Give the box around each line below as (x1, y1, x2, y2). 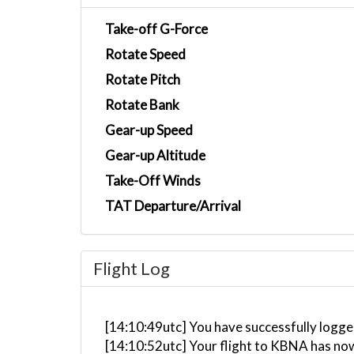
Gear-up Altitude (105, 147, 205, 164)
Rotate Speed (105, 46, 186, 62)
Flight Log (93, 258, 170, 279)
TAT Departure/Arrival (105, 198, 241, 214)
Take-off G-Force (105, 21, 208, 37)
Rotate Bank (105, 96, 179, 113)
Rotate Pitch (105, 71, 180, 88)
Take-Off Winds (105, 172, 201, 189)
